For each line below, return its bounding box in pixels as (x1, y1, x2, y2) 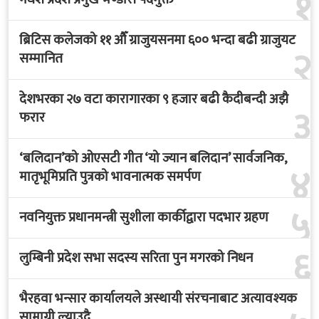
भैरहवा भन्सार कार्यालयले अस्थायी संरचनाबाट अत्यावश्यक (19, 287, 297, 310)
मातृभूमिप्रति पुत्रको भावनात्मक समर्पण (19, 165, 201, 188)
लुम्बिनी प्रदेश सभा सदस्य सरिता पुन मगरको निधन (19, 246, 253, 269)
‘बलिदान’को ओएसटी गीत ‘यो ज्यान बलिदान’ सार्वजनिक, (19, 147, 286, 169)
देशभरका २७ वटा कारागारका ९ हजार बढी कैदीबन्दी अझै (19, 88, 288, 110)
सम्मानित (19, 47, 63, 70)
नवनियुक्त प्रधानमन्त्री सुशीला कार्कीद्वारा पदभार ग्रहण (19, 206, 268, 229)
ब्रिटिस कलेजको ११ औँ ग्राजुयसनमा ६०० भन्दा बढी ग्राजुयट (19, 28, 296, 51)
